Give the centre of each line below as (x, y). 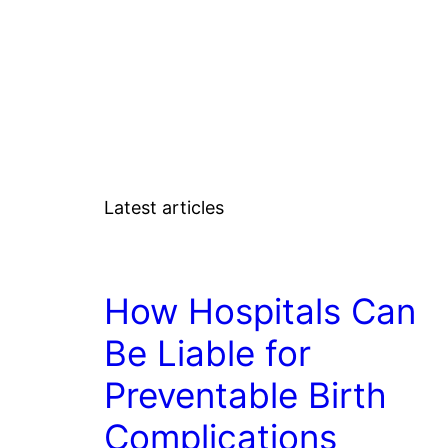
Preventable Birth (245, 394)
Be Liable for (207, 352)
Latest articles (164, 207)
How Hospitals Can (260, 310)
